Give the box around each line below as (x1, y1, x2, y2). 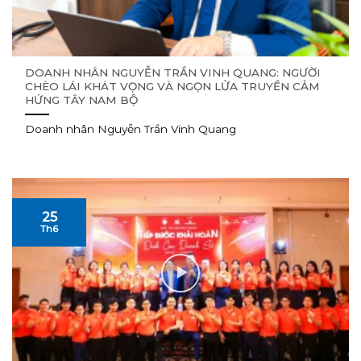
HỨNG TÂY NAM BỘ (25, 93, 139, 107)
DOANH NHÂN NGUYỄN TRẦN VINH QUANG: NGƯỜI (25, 66, 322, 80)
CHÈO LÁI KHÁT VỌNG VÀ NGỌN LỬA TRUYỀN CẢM (25, 80, 321, 93)
